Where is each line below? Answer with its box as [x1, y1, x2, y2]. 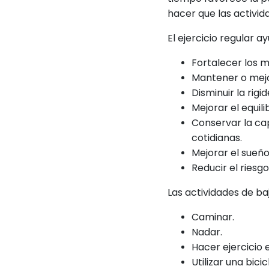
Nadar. [192, 225, 223, 239]
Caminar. [192, 210, 235, 224]
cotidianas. [192, 131, 243, 145]
